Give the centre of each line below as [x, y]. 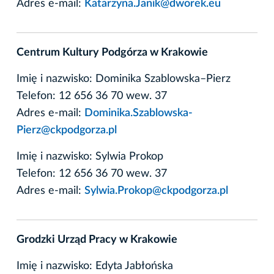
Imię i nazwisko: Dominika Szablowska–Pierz [124, 79]
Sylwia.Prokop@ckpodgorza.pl [156, 191]
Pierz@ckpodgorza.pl [67, 130]
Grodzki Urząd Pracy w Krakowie [97, 239]
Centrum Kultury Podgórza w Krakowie [112, 52]
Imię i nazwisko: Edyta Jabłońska [95, 266]
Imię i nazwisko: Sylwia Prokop [90, 156]
